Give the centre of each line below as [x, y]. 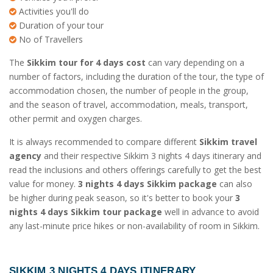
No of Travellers [50, 40]
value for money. [44, 184]
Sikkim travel [228, 142]
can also [235, 184]
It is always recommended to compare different [104, 142]
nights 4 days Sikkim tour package [86, 212]
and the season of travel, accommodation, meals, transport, [129, 105]
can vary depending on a [195, 63]
